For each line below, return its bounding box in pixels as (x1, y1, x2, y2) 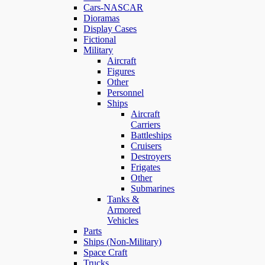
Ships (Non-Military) (83, 236, 162, 247)
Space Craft (83, 247, 128, 257)
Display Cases (83, 23, 137, 34)
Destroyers (131, 151, 172, 161)
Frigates (131, 161, 161, 172)
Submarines (131, 183, 175, 193)
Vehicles (107, 215, 139, 225)
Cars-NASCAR (83, 2, 144, 12)
